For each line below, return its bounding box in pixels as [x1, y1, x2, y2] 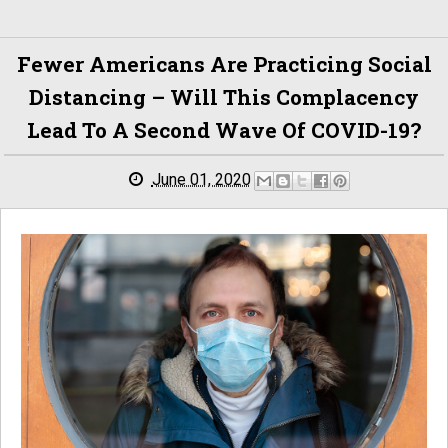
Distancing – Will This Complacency [29, 83, 419, 111]
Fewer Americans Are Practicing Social [16, 50, 432, 78]
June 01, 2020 [151, 169, 251, 189]
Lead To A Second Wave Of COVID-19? [27, 116, 421, 144]
